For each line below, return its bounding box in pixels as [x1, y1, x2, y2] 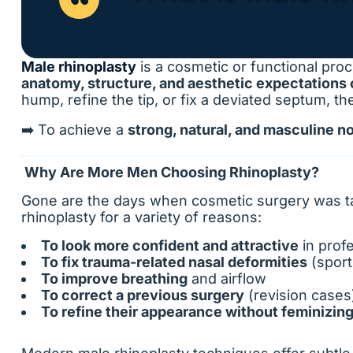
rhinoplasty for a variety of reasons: [21, 209, 262, 225]
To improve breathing [41, 270, 188, 287]
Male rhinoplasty [21, 58, 136, 75]
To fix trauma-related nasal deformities [41, 254, 307, 270]
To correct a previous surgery [41, 287, 244, 303]
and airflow [188, 270, 266, 287]
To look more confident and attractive [41, 237, 299, 254]
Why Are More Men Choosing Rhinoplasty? [21, 164, 319, 180]
